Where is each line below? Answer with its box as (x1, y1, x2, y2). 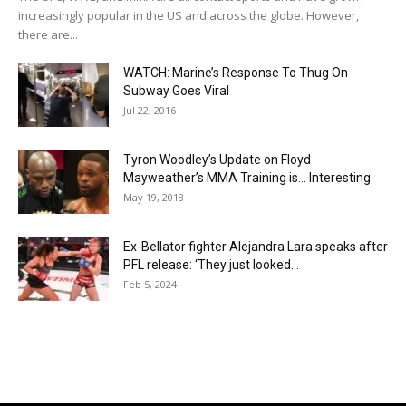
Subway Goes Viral (123, 83, 229, 99)
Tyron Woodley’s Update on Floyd (123, 152, 311, 168)
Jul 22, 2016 (123, 103, 176, 118)
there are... (18, 26, 78, 43)
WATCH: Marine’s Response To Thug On (123, 65, 348, 81)
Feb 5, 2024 (123, 277, 177, 292)
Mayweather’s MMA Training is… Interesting (123, 170, 371, 186)
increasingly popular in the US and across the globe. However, (18, 7, 359, 24)
